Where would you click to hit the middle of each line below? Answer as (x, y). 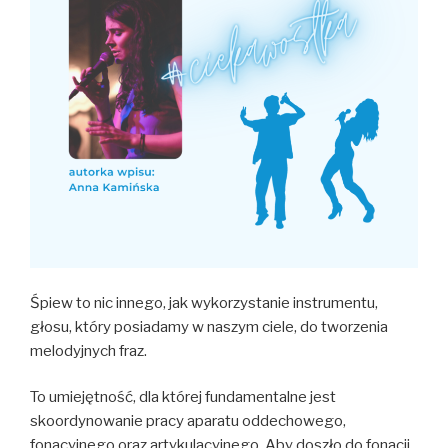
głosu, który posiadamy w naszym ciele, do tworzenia (209, 326)
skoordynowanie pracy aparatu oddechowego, (188, 421)
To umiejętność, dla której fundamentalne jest (183, 397)
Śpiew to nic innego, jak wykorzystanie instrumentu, (204, 302)
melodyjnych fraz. (88, 350)
